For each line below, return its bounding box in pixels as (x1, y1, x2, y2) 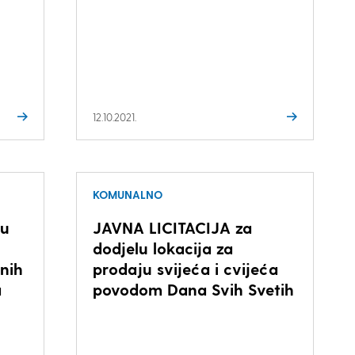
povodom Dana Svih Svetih (92, 280, 294, 299)
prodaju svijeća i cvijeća (92, 259, 278, 278)
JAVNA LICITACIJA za (92, 218, 252, 237)
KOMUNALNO (92, 188, 162, 201)
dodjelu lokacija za (92, 239, 233, 258)
